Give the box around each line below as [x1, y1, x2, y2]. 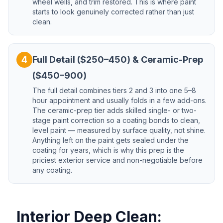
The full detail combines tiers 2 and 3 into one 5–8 [32, 86, 196, 95]
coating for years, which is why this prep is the [32, 146, 184, 154]
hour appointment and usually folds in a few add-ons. [32, 96, 207, 105]
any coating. [32, 166, 72, 174]
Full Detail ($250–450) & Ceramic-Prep [32, 54, 203, 65]
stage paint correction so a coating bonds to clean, [32, 116, 200, 124]
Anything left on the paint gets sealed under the [32, 136, 189, 144]
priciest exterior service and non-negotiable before [32, 156, 203, 164]
